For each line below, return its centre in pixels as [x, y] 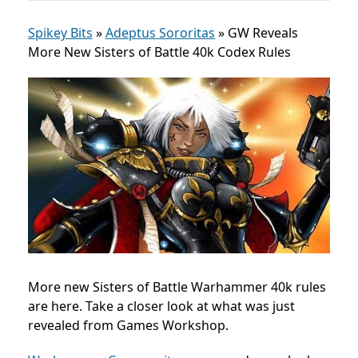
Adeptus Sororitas [160, 33]
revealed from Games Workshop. [128, 325]
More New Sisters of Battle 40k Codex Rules [159, 52]
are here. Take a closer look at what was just [161, 306]
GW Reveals [263, 33]
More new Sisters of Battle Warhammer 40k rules [177, 286]
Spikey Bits [60, 33]
